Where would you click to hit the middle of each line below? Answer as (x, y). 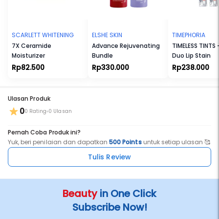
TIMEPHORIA (189, 35)
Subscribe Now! (109, 207)
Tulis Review (109, 157)
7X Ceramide (32, 46)
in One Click (127, 194)
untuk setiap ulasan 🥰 (176, 142)
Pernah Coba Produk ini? (44, 132)
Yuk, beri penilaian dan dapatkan (59, 142)
